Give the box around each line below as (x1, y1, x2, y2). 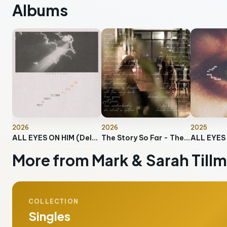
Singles (28, 208, 70, 223)
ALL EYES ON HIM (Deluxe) (92, 133, 98, 142)
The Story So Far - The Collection (184, 133, 190, 142)
